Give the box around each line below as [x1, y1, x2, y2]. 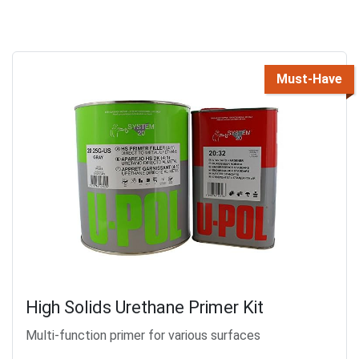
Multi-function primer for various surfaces [26, 328, 260, 344]
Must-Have [276, 71, 342, 87]
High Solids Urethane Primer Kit [26, 297, 264, 318]
